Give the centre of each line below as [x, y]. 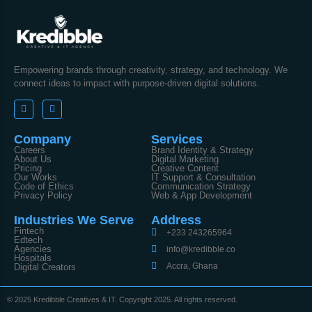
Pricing [28, 168]
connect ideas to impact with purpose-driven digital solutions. [137, 83]
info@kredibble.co [201, 249]
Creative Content [185, 168]
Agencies [33, 249]
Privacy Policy [43, 195]
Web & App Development [201, 195]
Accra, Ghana [193, 266]
